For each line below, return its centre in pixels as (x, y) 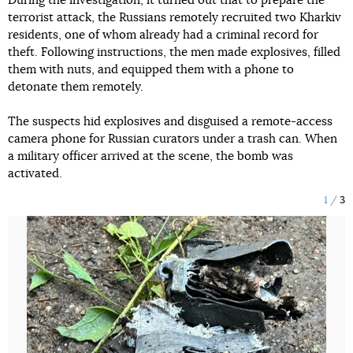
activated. (35, 174)
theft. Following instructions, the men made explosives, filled (174, 52)
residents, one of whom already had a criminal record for (163, 35)
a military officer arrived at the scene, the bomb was (150, 156)
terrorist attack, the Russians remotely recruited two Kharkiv (175, 18)
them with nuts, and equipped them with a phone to (151, 70)
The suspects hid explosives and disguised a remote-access (170, 122)
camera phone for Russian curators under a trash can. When (173, 139)
